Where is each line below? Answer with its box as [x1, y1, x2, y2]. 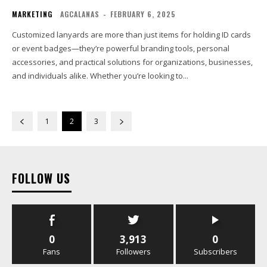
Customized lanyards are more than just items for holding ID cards [12, 29, 251, 40]
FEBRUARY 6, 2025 [110, 8, 176, 19]
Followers [116, 246, 151, 257]
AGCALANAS [60, 8, 100, 19]
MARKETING [12, 8, 52, 19]
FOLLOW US [12, 169, 70, 187]
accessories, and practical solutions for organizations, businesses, [12, 56, 253, 67]
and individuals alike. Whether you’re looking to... [12, 70, 188, 81]
